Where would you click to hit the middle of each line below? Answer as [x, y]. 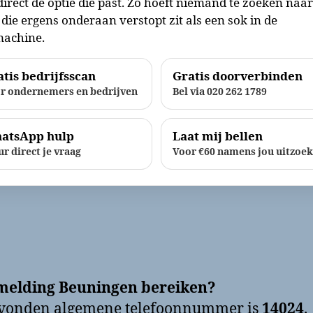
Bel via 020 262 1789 [220, 92]
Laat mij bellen [218, 136]
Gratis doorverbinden [238, 76]
